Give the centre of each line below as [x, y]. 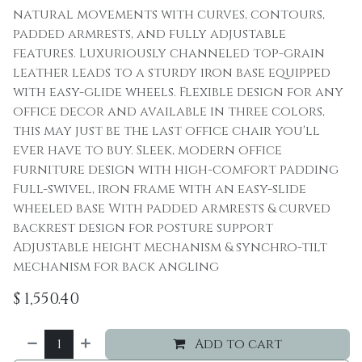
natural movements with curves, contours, [169, 15]
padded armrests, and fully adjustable [150, 34]
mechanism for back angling [116, 267]
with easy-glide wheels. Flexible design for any [179, 92]
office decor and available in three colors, [169, 112]
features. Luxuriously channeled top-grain [169, 53]
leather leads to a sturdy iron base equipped [172, 73]
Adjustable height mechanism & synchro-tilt [170, 247]
